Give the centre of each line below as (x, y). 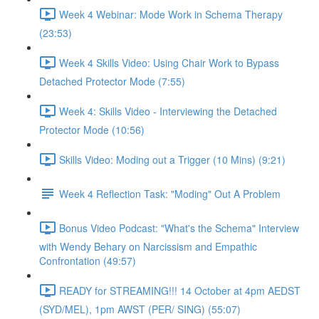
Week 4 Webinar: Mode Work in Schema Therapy (171, 14)
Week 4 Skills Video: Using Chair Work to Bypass (169, 62)
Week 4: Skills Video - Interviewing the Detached (168, 111)
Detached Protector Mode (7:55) (112, 81)
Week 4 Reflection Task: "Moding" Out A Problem (170, 193)
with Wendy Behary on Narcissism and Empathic (148, 246)
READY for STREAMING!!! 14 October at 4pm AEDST (180, 290)
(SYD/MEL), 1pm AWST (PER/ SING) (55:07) (140, 309)
